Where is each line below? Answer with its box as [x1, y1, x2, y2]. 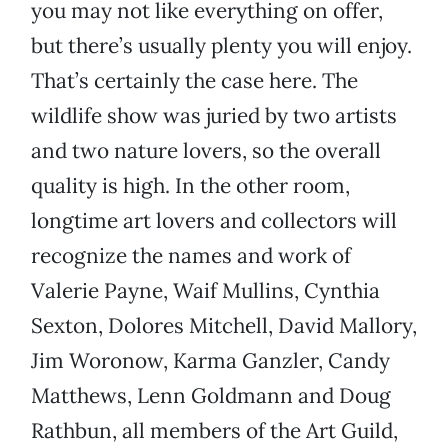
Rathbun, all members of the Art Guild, [31, 417, 398, 445]
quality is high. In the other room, [31, 172, 350, 200]
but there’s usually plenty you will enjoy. [31, 32, 412, 60]
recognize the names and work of [31, 242, 351, 270]
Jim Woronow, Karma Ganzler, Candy [31, 347, 390, 375]
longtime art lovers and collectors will [31, 207, 397, 235]
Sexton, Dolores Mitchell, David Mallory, [31, 312, 417, 340]
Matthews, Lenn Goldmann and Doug [31, 382, 391, 410]
